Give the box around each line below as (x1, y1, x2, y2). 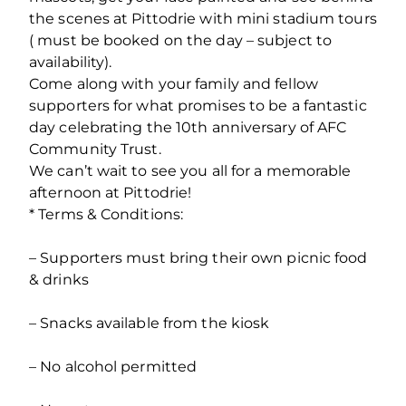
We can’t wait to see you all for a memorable (29, 161, 352, 179)
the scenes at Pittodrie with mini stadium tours (29, 9, 377, 27)
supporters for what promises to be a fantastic (29, 96, 367, 114)
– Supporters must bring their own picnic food (29, 248, 368, 266)
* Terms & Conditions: (29, 205, 184, 223)
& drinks (29, 270, 89, 288)
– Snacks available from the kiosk (29, 314, 270, 332)
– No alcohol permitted (29, 357, 198, 375)
